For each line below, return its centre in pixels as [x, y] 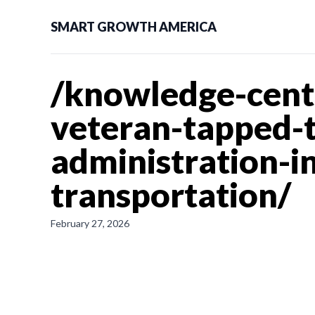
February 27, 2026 [90, 223]
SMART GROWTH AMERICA [134, 27]
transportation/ [171, 194]
